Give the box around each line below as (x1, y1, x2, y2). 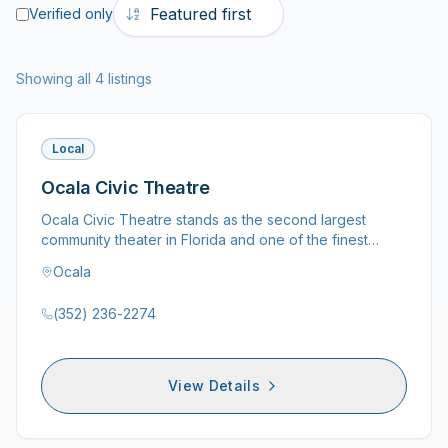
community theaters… (41, 251, 180, 268)
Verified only (29, 5, 113, 22)
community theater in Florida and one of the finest (41, 231, 368, 248)
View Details (167, 377, 261, 394)
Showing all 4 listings (16, 70, 152, 87)
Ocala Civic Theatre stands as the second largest (41, 211, 366, 228)
